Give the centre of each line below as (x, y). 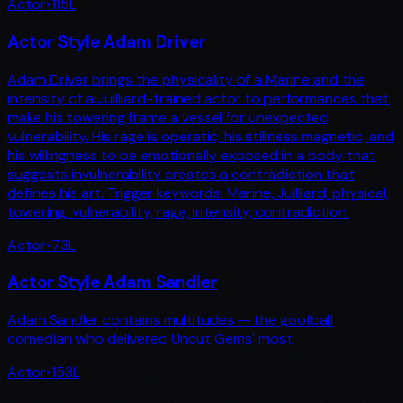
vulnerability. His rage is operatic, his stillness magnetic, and (201, 136)
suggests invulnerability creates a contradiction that (181, 174)
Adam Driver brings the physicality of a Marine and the (186, 79)
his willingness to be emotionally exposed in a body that (191, 155)
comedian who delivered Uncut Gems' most (150, 339)
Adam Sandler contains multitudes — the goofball (170, 320)
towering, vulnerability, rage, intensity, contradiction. (178, 211)
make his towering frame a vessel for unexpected (168, 117)
